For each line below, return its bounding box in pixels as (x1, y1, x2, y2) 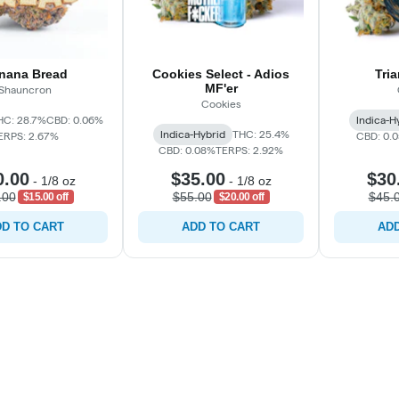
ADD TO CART (182, 220, 260, 233)
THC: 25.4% (232, 128, 289, 140)
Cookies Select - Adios (152, 67, 289, 81)
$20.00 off (218, 191, 265, 203)
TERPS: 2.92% (216, 144, 283, 156)
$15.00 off (22, 191, 69, 203)
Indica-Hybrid (159, 128, 225, 140)
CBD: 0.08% (159, 144, 216, 156)
